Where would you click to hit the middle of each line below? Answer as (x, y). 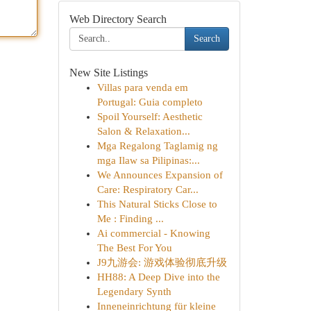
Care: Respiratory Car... (148, 190)
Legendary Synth (134, 292)
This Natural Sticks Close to (157, 204)
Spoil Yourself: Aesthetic (150, 117)
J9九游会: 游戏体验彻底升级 (162, 262)
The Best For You (134, 248)
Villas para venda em (142, 87)
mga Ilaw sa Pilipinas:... (148, 160)
